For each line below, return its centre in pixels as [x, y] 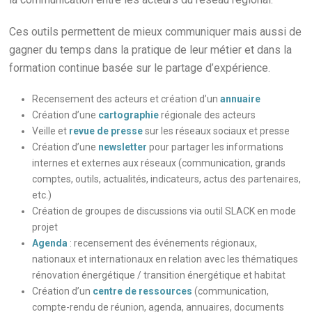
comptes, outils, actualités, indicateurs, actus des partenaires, [167, 179]
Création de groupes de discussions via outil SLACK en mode [164, 211]
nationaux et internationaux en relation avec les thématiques [165, 259]
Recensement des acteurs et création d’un [126, 99]
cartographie [129, 115]
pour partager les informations [216, 147]
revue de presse [106, 131]
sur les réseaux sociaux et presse [217, 131]
